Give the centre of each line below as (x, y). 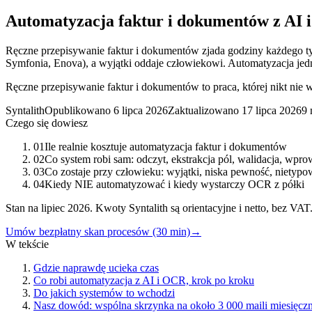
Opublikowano (78, 110)
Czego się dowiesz (47, 123)
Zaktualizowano (203, 110)
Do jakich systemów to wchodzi (104, 292)
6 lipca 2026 (141, 110)
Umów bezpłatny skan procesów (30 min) (98, 231)
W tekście (27, 244)
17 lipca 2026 (272, 110)
